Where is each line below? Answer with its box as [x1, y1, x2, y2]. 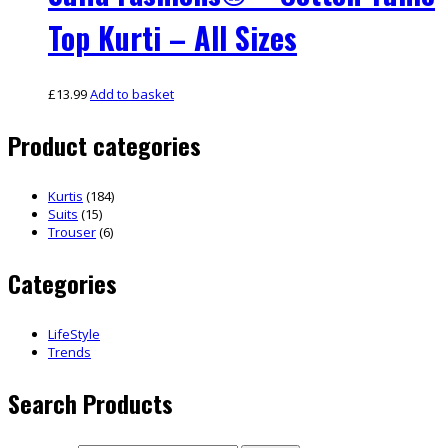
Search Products [8, 385, 173, 422]
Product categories [8, 127, 201, 164]
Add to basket [90, 85, 174, 104]
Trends [48, 343, 91, 362]
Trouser [48, 223, 96, 242]
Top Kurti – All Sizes [48, 15, 297, 61]
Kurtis [48, 187, 83, 206]
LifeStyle [48, 325, 100, 344]
